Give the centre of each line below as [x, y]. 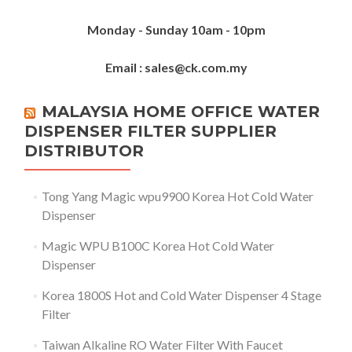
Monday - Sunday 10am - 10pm [176, 29]
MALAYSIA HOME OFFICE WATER [181, 112]
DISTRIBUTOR [84, 151]
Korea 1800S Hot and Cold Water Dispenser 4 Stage [181, 295]
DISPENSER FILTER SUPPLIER [150, 131]
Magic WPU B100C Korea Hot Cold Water [158, 246]
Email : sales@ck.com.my [176, 67]
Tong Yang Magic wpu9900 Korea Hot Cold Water [177, 196]
